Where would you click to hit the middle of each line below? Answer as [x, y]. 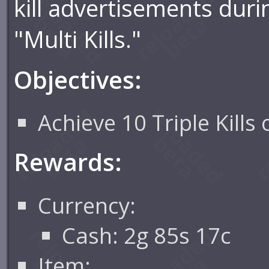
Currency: [87, 205]
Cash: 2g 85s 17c [147, 235]
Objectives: [78, 79]
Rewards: [68, 162]
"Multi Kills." [78, 39]
